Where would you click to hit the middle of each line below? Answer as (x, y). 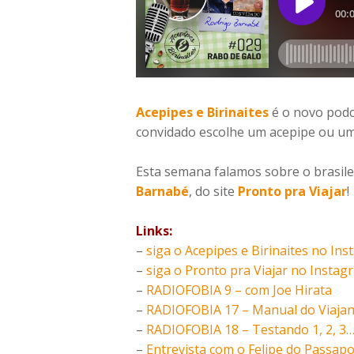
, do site (213, 192)
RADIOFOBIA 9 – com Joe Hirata (239, 290)
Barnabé (162, 192)
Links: (154, 231)
